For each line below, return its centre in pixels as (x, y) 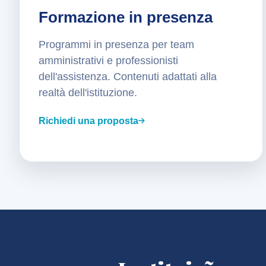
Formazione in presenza (126, 18)
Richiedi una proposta (88, 121)
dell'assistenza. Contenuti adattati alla (128, 77)
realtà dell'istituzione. (88, 93)
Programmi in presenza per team (116, 45)
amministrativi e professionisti (108, 61)
